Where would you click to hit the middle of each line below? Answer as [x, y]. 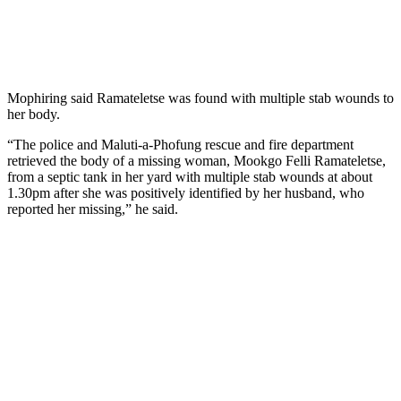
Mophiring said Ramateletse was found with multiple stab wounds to [200, 98]
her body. [34, 114]
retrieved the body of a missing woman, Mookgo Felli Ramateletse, [196, 160]
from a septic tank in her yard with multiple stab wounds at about [190, 176]
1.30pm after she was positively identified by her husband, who [186, 192]
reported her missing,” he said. [93, 209]
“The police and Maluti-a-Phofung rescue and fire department [180, 144]
